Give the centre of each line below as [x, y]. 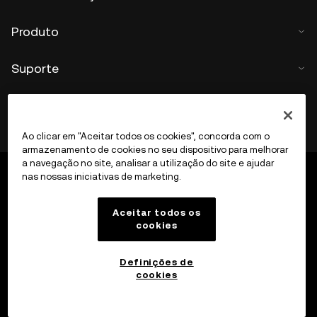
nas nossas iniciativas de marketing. [101, 177]
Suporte [35, 68]
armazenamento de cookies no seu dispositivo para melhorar [155, 150]
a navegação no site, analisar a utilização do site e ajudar [148, 163]
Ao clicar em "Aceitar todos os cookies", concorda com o [145, 137]
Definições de [157, 262]
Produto [35, 31]
